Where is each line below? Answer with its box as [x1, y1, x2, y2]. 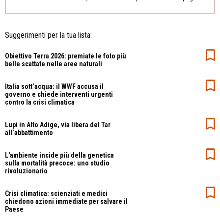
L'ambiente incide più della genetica [5, 151, 114, 159]
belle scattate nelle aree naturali [5, 59, 102, 68]
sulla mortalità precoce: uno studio [5, 159, 110, 167]
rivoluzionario [5, 166, 48, 175]
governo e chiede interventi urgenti [5, 90, 113, 98]
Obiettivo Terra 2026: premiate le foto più [5, 52, 126, 60]
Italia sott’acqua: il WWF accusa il [5, 82, 104, 90]
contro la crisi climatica [5, 98, 75, 106]
